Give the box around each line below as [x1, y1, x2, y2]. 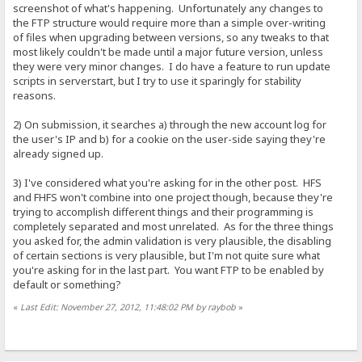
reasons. [13, 87, 57, 103]
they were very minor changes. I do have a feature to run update [13, 58, 331, 74]
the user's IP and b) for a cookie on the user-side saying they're [13, 131, 326, 146]
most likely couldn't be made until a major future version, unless [13, 44, 324, 59]
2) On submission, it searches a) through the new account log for [13, 116, 327, 132]
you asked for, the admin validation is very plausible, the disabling [13, 233, 332, 248]
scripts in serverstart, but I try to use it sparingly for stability [13, 73, 302, 88]
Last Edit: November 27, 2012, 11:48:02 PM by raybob [20, 301, 237, 313]
